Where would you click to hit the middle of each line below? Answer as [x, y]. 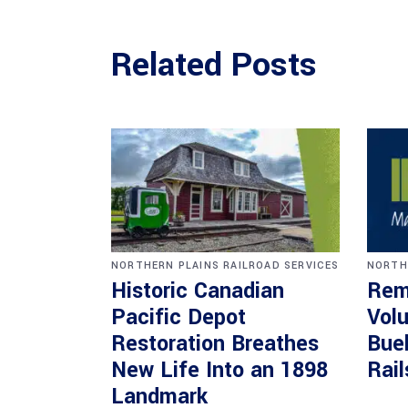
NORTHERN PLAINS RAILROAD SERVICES [225, 265]
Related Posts [214, 64]
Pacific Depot [178, 317]
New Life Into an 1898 [219, 370]
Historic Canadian [198, 291]
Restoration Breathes [215, 343]
